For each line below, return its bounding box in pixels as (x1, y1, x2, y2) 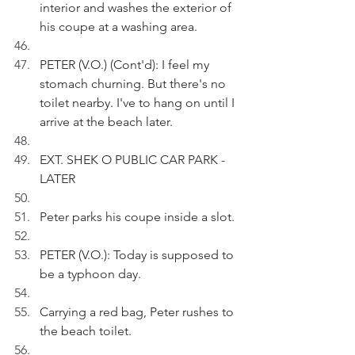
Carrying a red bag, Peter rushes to (40, 304, 237, 319)
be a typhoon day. (40, 266, 141, 281)
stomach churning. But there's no (40, 76, 229, 91)
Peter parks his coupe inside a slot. (40, 209, 235, 224)
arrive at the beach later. (40, 114, 173, 129)
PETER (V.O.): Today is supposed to (40, 247, 237, 262)
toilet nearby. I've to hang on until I (40, 95, 238, 110)
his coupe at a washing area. (40, 19, 204, 34)
